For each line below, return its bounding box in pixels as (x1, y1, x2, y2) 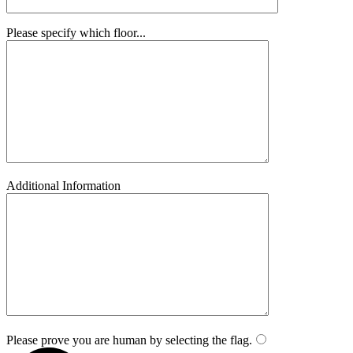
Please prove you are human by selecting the (6, 333, 227, 347)
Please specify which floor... (6, 25, 146, 39)
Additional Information (6, 178, 121, 192)
